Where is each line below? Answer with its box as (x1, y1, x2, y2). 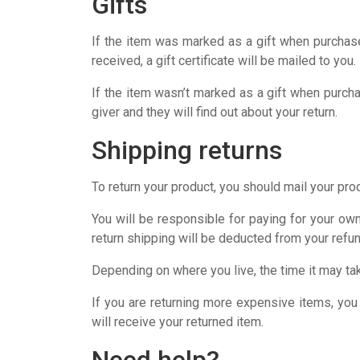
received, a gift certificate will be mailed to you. (92, 53, 356, 68)
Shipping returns (92, 135, 282, 166)
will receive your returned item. (92, 314, 264, 329)
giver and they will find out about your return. (92, 104, 337, 120)
